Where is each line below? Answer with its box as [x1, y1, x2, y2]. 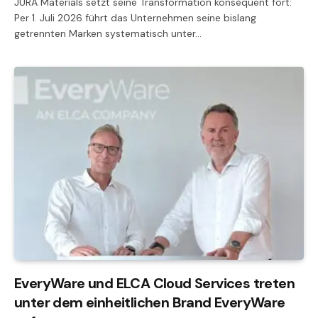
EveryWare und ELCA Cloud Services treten [14, 273, 295, 292]
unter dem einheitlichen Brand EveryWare [14, 292, 285, 312]
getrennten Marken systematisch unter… [14, 26, 202, 40]
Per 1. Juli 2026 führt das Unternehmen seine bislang [14, 11, 256, 24]
